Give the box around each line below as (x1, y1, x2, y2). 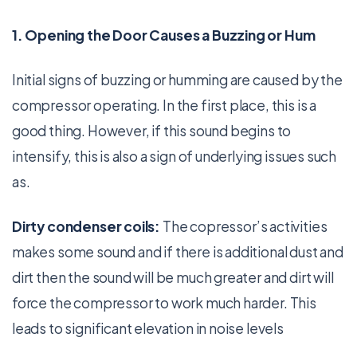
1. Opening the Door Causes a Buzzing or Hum (12, 26, 316, 44)
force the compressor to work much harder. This (12, 294, 316, 312)
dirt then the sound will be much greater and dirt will (12, 269, 334, 286)
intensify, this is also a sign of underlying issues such (12, 147, 337, 165)
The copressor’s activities (160, 218, 328, 235)
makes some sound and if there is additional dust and (12, 243, 343, 261)
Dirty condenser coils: (12, 218, 161, 235)
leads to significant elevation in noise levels (12, 320, 284, 337)
